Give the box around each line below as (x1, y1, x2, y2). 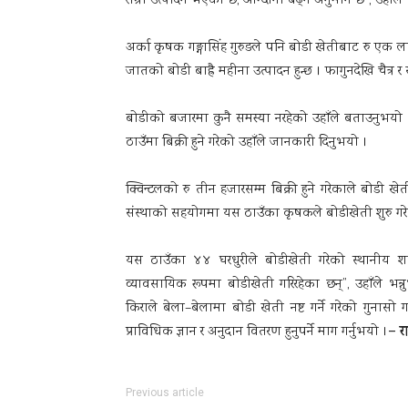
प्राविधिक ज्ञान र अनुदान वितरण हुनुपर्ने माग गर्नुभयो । (126, 322, 388, 342)
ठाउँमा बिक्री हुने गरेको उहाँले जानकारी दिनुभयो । (126, 133, 368, 153)
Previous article (126, 386, 204, 399)
